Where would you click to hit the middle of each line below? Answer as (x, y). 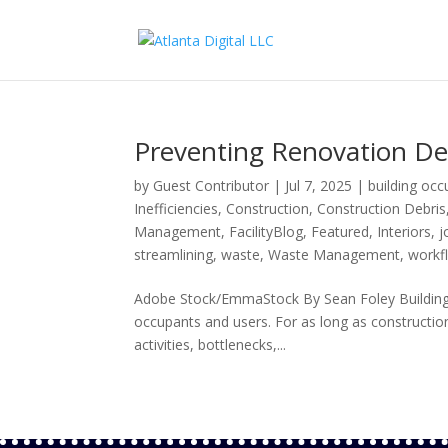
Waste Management (334, 254)
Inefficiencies (176, 208)
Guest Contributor (211, 185)
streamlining (174, 254)
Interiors (404, 231)
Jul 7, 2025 (319, 185)
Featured (340, 231)
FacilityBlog (266, 231)
